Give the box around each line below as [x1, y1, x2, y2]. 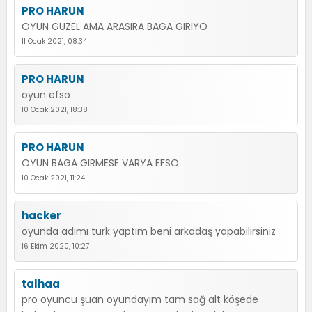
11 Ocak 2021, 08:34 [22, 36, 87, 47]
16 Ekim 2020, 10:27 [22, 241, 89, 251]
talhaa [22, 276, 60, 291]
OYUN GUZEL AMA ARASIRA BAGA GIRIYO [22, 19, 208, 33]
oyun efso [22, 88, 70, 102]
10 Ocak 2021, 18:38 [22, 104, 88, 115]
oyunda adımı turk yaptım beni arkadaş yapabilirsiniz [22, 224, 276, 238]
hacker [22, 208, 61, 223]
